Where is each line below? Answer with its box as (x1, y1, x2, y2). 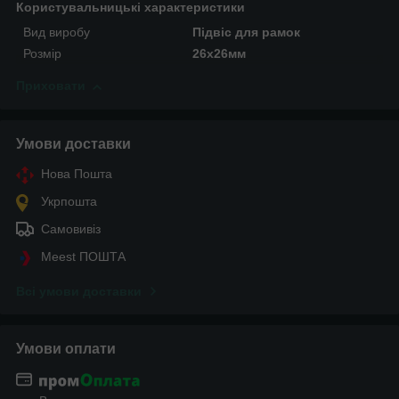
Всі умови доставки (16, 284, 142, 299)
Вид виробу (23, 25, 90, 40)
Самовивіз (41, 222, 101, 237)
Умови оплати (16, 341, 116, 357)
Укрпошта (41, 194, 97, 209)
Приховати (16, 78, 85, 94)
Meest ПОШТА (41, 249, 126, 265)
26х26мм (192, 46, 247, 61)
